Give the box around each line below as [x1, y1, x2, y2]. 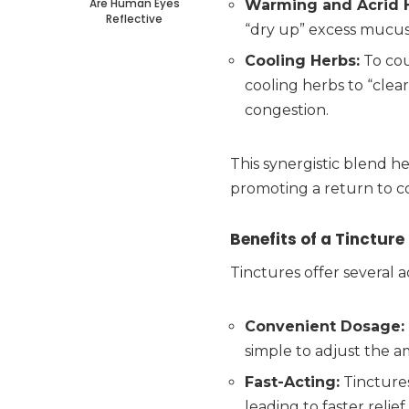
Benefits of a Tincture [230, 227, 404, 250]
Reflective [106, 11, 163, 26]
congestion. [245, 100, 329, 119]
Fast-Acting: [245, 372, 340, 391]
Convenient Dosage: [245, 317, 404, 335]
